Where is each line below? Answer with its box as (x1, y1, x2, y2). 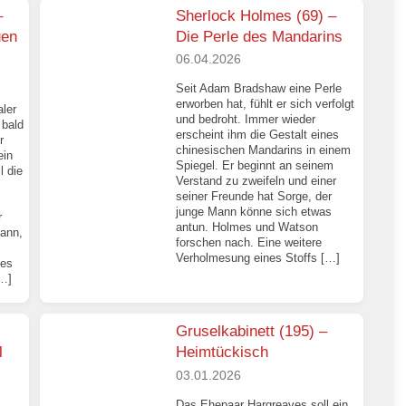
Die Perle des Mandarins (176, 27, 343, 45)
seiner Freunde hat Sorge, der (176, 189, 333, 204)
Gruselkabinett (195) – (176, 323, 328, 341)
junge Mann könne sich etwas (176, 205, 333, 219)
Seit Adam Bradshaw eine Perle (176, 82, 343, 96)
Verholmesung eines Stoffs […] (176, 251, 341, 266)
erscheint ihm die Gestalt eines (176, 128, 340, 142)
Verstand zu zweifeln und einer (176, 174, 337, 188)
